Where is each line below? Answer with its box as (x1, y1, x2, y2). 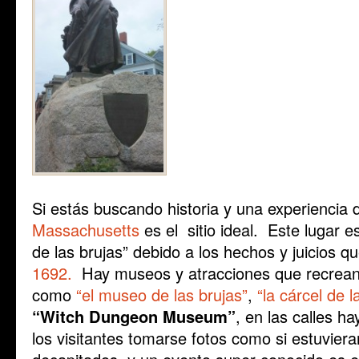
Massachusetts (32, 218, 139, 242)
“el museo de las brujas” (76, 283, 248, 307)
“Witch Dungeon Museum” (32, 305, 236, 329)
